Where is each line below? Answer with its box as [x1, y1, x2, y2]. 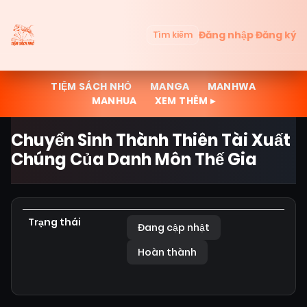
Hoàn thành [138, 245, 197, 259]
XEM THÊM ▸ [154, 94, 216, 108]
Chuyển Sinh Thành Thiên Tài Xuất [11, 129, 291, 151]
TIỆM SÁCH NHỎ [51, 79, 132, 93]
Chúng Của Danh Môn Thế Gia [11, 148, 257, 171]
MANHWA [207, 79, 256, 93]
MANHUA [91, 94, 137, 108]
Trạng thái [28, 215, 81, 229]
